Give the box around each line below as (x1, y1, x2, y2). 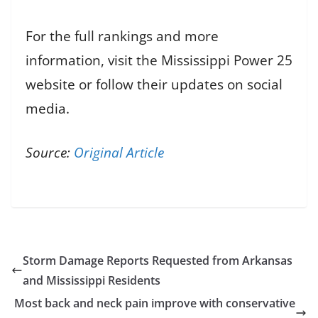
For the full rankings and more (26, 26, 219, 45)
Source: (26, 143, 74, 162)
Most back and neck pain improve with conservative (14, 295, 295, 311)
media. (26, 99, 70, 118)
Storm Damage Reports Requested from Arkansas (23, 253, 292, 268)
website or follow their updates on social (26, 75, 283, 94)
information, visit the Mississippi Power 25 (26, 50, 292, 70)
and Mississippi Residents (23, 273, 160, 288)
